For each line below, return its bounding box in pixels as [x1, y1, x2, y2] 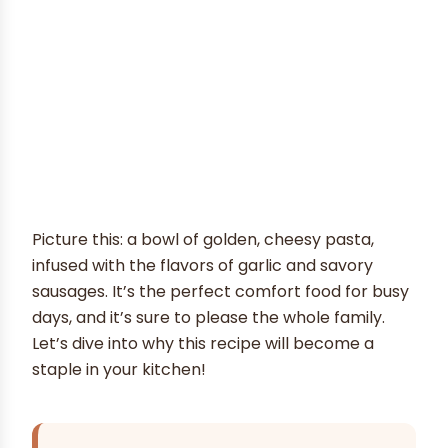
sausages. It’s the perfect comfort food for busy [32, 279, 409, 303]
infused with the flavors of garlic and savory [32, 253, 373, 277]
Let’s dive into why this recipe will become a [32, 331, 374, 355]
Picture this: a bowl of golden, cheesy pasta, [32, 227, 374, 251]
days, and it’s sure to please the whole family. [32, 305, 385, 329]
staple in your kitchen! [32, 357, 206, 381]
